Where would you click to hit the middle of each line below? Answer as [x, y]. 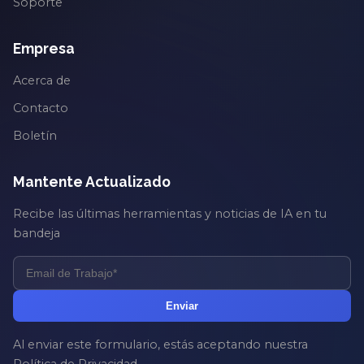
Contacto [41, 108]
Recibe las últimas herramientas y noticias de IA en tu [170, 213]
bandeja [37, 233]
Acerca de [42, 80]
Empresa [44, 48]
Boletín [35, 135]
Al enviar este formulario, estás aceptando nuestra [160, 344]
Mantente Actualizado [92, 181]
